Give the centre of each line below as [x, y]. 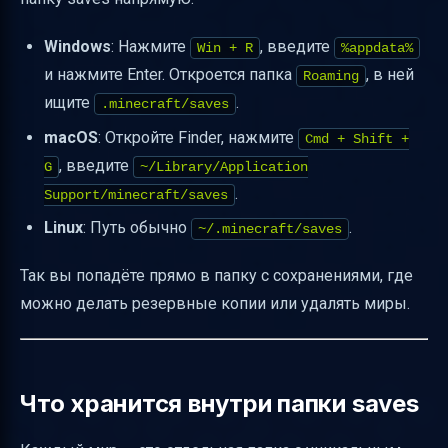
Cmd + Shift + [357, 138]
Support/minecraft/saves [136, 194]
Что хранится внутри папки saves [219, 403]
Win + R [225, 48]
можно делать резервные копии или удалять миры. [215, 303]
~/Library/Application [224, 166]
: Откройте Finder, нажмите [198, 137]
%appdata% [377, 48]
